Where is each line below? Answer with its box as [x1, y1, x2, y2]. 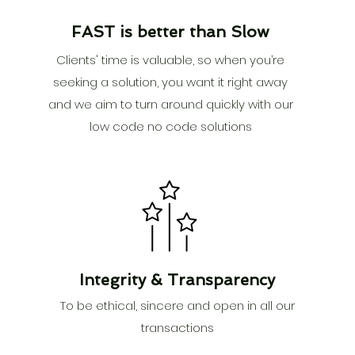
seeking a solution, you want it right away [53, 74, 288, 90]
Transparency [167, 270, 276, 289]
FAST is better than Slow [71, 22, 270, 41]
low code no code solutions [89, 118, 252, 135]
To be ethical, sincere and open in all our [59, 297, 295, 314]
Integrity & [79, 270, 168, 289]
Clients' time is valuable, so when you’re [56, 52, 285, 68]
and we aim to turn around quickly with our [48, 96, 293, 113]
